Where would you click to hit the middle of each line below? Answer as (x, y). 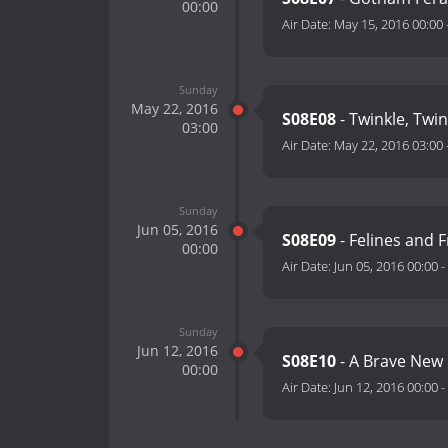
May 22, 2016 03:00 (388, 145)
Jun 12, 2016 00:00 (386, 387)
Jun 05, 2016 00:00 (386, 266)
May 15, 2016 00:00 (388, 24)
